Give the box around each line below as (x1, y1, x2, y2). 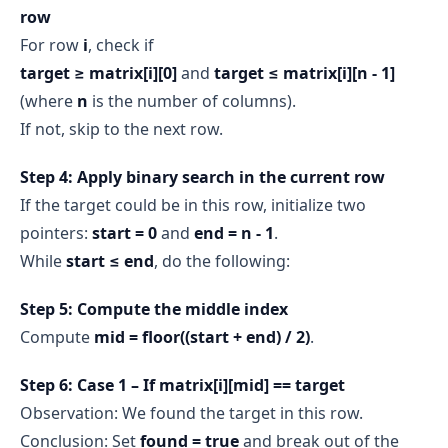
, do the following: (154, 249, 290, 272)
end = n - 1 (194, 221, 274, 244)
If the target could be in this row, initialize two (20, 193, 366, 216)
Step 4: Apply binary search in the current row (20, 165, 385, 188)
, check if (88, 33, 154, 56)
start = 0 (92, 221, 157, 244)
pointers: (20, 221, 92, 244)
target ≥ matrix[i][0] (20, 61, 177, 84)
